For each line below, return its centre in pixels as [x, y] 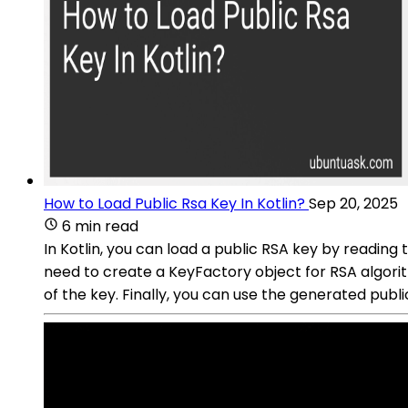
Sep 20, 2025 [353, 203]
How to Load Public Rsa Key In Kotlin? [174, 203]
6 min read [100, 226]
